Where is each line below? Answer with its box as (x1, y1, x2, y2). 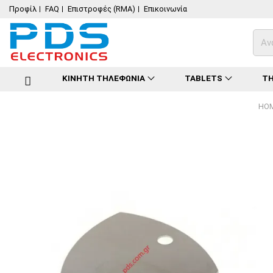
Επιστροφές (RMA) (68, 4, 135, 13)
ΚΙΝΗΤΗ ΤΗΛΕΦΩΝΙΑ (62, 73, 146, 83)
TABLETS (184, 73, 222, 83)
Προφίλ (9, 4, 37, 13)
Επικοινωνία (144, 4, 187, 13)
